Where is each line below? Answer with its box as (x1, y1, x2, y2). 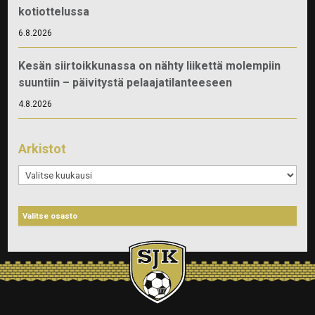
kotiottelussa (18, 4, 90, 18)
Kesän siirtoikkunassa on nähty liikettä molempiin (18, 58, 281, 72)
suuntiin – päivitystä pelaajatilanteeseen (18, 75, 233, 89)
